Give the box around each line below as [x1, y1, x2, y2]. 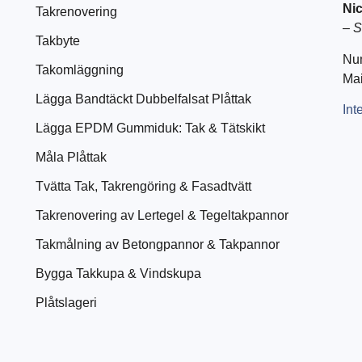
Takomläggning [35, 62, 124, 77]
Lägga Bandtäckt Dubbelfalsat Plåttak [35, 91, 251, 106]
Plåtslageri [35, 295, 97, 309]
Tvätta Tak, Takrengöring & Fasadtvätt [35, 179, 251, 193]
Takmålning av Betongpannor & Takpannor [35, 237, 280, 251]
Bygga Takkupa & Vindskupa [35, 266, 201, 280]
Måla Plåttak [35, 149, 107, 164]
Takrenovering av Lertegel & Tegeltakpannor [35, 208, 288, 222]
